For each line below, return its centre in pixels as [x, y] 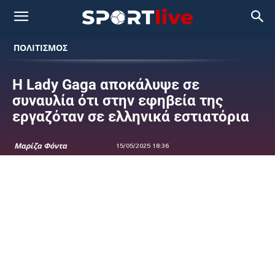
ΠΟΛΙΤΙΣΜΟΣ [41, 48]
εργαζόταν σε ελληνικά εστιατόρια [131, 117]
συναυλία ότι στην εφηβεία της [118, 101]
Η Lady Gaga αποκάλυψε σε [106, 85]
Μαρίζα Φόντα [41, 146]
